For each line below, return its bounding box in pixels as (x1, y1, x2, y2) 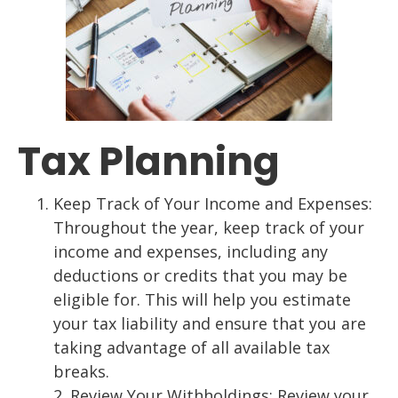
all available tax (211, 337, 330, 359)
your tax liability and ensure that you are (53, 313, 366, 335)
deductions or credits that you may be (53, 265, 347, 287)
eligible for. (53, 289, 145, 311)
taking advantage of (53, 337, 211, 359)
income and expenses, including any (53, 241, 328, 263)
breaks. (53, 361, 109, 383)
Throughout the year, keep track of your (53, 217, 364, 239)
